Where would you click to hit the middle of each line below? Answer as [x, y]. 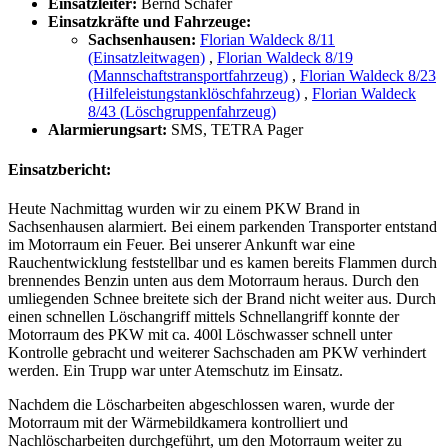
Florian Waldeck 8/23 [368, 76]
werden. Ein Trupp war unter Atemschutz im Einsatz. [175, 370]
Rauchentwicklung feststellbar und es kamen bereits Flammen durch [222, 262]
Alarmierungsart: [107, 130]
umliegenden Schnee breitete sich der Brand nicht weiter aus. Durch [222, 298]
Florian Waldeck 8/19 [285, 58]
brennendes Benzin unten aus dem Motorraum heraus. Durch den [213, 280]
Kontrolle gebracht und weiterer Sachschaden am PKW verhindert [217, 352]
